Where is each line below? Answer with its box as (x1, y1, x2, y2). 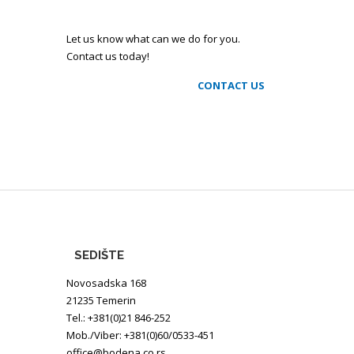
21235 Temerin (66, 293, 136, 307)
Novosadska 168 (66, 276, 146, 290)
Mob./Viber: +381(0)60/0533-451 (66, 328, 214, 342)
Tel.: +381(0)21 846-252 (66, 311, 171, 325)
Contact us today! (66, 49, 149, 63)
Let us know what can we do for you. (66, 32, 240, 46)
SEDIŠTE (73, 248, 124, 262)
